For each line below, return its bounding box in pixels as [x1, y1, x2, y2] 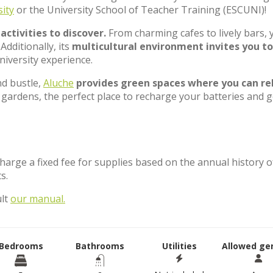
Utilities [161, 240, 197, 252]
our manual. [10, 192, 65, 205]
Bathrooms [76, 240, 124, 252]
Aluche [43, 76, 74, 90]
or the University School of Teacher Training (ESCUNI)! [14, 3, 266, 16]
